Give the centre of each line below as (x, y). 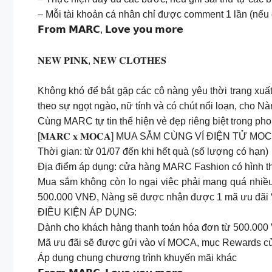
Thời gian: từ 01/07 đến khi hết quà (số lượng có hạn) (153, 152)
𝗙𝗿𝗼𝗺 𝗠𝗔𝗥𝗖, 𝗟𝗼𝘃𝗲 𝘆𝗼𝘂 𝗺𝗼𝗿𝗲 (110, 30)
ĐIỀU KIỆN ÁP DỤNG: (87, 212)
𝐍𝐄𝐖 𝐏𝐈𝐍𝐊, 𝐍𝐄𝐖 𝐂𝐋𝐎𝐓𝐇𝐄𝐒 (102, 60)
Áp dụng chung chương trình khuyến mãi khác (137, 258)
